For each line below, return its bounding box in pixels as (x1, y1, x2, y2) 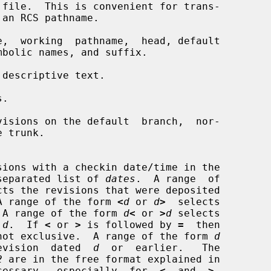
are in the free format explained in (2, 253, 220, 265)
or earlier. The (99, 241, 220, 253)
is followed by (81, 218, 178, 230)
